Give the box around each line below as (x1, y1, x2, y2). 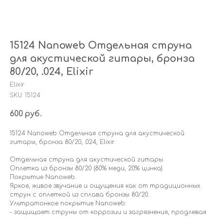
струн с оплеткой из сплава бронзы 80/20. (10, 191, 149, 198)
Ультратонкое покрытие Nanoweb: (10, 200, 126, 207)
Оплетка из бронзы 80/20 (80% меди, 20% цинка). (10, 165, 163, 172)
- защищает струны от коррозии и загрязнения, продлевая (10, 209, 206, 216)
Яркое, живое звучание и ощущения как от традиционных (10, 182, 200, 189)
